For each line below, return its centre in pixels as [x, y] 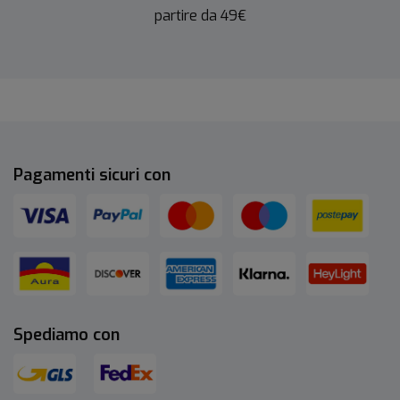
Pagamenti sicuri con [92, 175]
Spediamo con [67, 335]
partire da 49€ [200, 16]
